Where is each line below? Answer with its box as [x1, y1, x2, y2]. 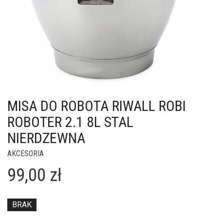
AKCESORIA [7, 149, 44, 158]
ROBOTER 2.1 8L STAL [7, 113, 133, 130]
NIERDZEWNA [7, 129, 85, 146]
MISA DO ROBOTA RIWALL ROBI [7, 97, 186, 114]
